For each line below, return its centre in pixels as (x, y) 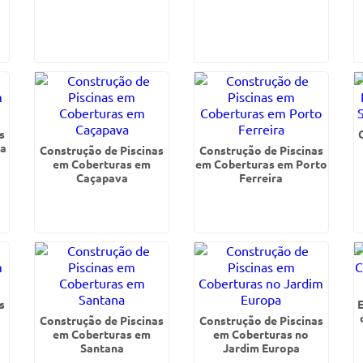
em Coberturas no (261, 334)
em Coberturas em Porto (261, 164)
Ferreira (261, 177)
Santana (102, 348)
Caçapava (102, 177)
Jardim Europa (261, 348)
